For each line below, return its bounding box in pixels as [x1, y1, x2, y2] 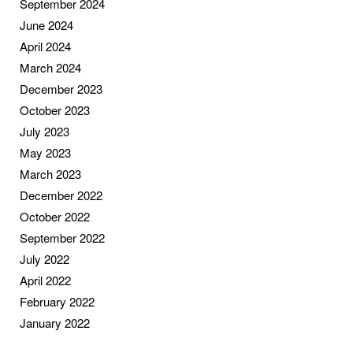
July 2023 [20, 122, 69, 139]
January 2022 [20, 314, 90, 331]
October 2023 [20, 101, 90, 118]
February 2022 [20, 292, 95, 310]
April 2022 [20, 271, 71, 288]
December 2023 [20, 80, 102, 97]
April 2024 [20, 37, 71, 54]
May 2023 [20, 143, 71, 161]
